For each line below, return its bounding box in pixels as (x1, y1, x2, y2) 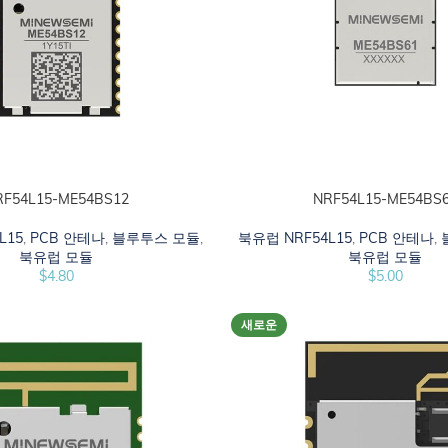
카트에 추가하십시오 (230, 191, 351, 208)
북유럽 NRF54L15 (238, 228, 353, 247)
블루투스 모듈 (112, 228, 201, 247)
